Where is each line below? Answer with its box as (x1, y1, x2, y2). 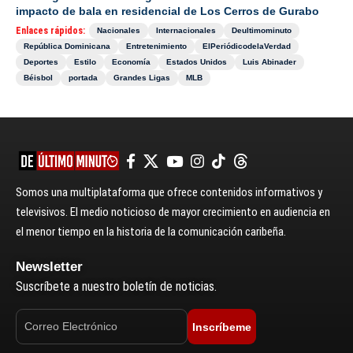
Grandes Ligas (113, 73, 170, 83)
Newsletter (16, 259, 83, 275)
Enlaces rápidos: (16, 25, 85, 37)
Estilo (74, 58, 96, 67)
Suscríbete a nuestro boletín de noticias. (16, 279, 217, 295)
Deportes (24, 58, 58, 67)
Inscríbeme (192, 320, 251, 333)
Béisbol (24, 73, 53, 83)
